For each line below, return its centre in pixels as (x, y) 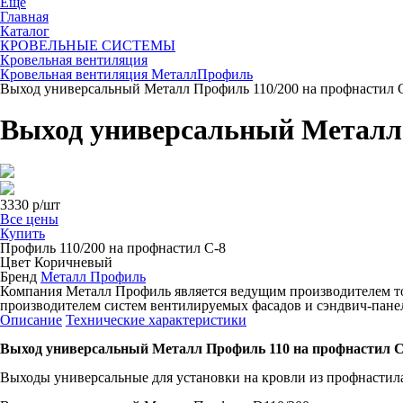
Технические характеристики (156, 319)
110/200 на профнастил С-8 (143, 247)
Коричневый (73, 262)
